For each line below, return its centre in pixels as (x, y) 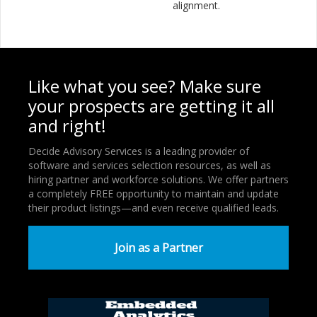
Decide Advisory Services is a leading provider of (139, 151)
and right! (67, 125)
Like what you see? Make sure (145, 86)
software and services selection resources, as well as (150, 165)
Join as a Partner (158, 247)
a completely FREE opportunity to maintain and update (154, 193)
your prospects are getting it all (151, 105)
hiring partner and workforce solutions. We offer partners (158, 179)
